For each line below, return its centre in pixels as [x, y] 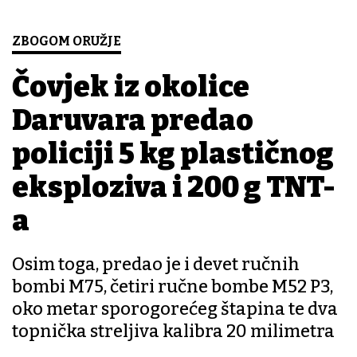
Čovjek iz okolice [131, 87]
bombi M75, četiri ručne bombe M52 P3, [173, 287]
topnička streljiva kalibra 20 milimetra [173, 331]
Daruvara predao [133, 121]
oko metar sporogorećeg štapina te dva [175, 309]
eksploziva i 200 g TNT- [174, 188]
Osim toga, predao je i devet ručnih [156, 265]
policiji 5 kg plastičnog [173, 154]
